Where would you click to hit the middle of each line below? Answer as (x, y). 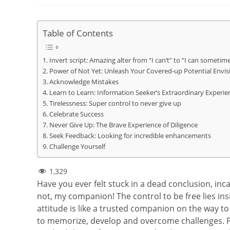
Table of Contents (78, 33)
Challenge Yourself (77, 147)
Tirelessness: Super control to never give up (115, 104)
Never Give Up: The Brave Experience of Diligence (123, 125)
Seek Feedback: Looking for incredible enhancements (130, 136)
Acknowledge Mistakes (84, 82)
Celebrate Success (76, 114)
